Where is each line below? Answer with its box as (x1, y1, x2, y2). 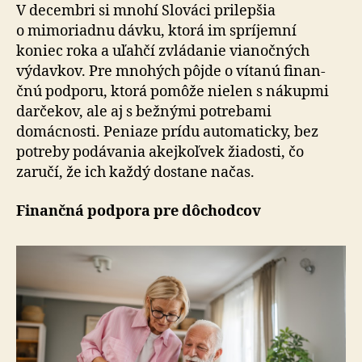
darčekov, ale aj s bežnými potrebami (16, 103, 271, 121)
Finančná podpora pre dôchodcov (16, 201, 261, 221)
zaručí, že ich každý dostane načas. (16, 163, 255, 182)
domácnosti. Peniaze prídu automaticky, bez (16, 123, 318, 141)
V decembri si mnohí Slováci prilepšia (16, 2, 276, 20)
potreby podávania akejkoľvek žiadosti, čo (16, 143, 304, 162)
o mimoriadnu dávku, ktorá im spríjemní (16, 22, 297, 40)
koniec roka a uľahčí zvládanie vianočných (16, 42, 309, 61)
